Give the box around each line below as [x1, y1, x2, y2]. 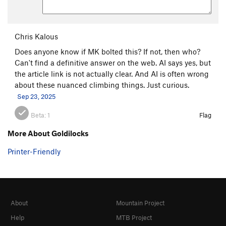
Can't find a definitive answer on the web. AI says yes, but [15, 58, 211, 67]
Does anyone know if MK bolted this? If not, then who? [15, 46, 200, 56]
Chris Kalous [15, 31, 58, 41]
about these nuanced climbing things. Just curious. [15, 80, 189, 89]
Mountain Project [116, 199, 164, 207]
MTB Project [116, 213, 152, 222]
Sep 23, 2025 [17, 92, 55, 100]
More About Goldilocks [8, 128, 89, 138]
